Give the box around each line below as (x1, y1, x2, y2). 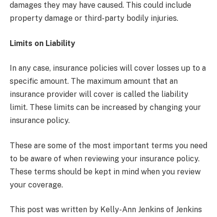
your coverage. (10, 180, 63, 189)
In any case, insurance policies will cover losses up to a (10, 63, 206, 73)
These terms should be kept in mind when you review (10, 167, 201, 176)
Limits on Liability (10, 38, 75, 48)
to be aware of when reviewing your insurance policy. (10, 154, 200, 163)
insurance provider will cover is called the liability (10, 90, 188, 99)
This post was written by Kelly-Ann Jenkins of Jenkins (10, 205, 202, 215)
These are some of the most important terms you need (10, 140, 207, 150)
